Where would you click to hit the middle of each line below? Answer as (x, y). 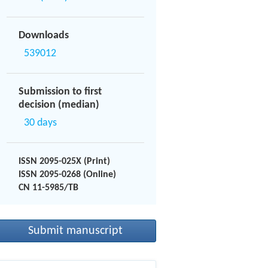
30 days (40, 123)
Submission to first (60, 92)
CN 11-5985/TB (48, 188)
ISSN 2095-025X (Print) (64, 162)
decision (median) (59, 105)
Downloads (44, 36)
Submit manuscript (75, 231)
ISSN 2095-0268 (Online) (67, 175)
